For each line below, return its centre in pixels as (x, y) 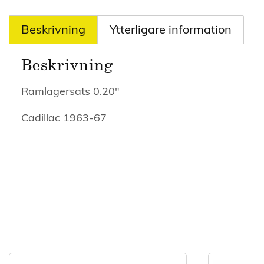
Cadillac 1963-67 (64, 118)
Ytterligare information (171, 29)
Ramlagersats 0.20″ (70, 91)
